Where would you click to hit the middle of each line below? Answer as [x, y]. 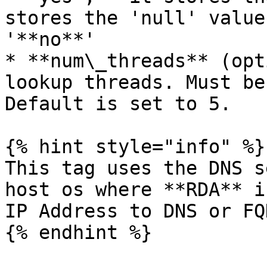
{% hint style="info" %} [135, 147]
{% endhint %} [78, 232]
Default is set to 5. [118, 104]
